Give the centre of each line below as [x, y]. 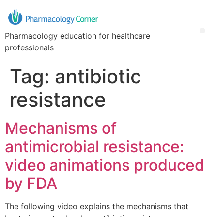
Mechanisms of [61, 128]
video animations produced [105, 165]
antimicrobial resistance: [94, 147]
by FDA [31, 184]
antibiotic [98, 77]
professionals [29, 48]
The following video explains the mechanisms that [97, 207]
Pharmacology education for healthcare [77, 36]
